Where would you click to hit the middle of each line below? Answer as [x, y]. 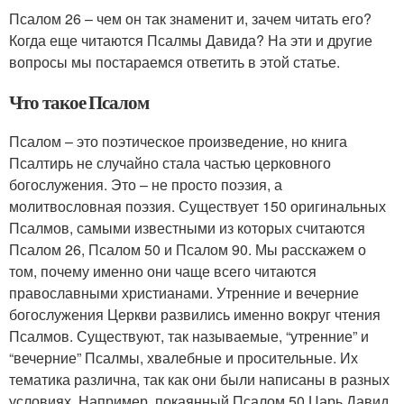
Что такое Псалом [79, 101]
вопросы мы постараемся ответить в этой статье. [174, 61]
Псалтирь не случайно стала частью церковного [170, 162]
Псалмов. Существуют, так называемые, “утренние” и [189, 335]
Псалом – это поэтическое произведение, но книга [178, 141]
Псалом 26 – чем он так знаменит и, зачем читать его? [190, 18]
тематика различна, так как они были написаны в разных [199, 379]
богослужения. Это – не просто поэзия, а [146, 184]
